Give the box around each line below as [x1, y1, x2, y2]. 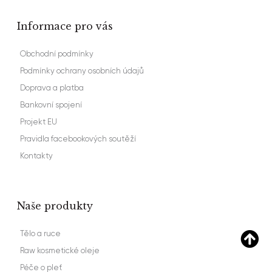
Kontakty [20, 151, 53, 160]
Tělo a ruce [20, 229, 61, 238]
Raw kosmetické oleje [20, 246, 100, 255]
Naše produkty [17, 200, 93, 212]
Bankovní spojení [20, 100, 82, 109]
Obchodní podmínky [20, 49, 93, 58]
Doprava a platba [20, 83, 84, 92]
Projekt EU [20, 117, 57, 126]
